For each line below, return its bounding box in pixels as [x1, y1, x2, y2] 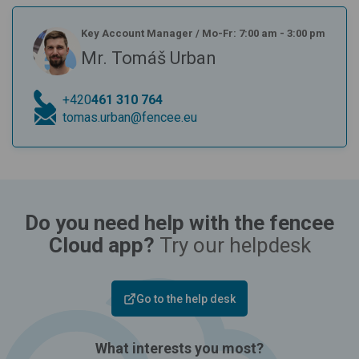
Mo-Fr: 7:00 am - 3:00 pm [202, 27, 325, 40]
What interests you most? [95, 340, 264, 357]
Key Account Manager [81, 27, 193, 40]
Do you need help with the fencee [25, 211, 334, 236]
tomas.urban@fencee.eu [63, 110, 197, 126]
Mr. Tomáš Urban [81, 48, 216, 69]
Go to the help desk [136, 292, 236, 305]
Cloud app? [48, 233, 159, 258]
